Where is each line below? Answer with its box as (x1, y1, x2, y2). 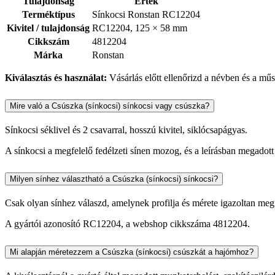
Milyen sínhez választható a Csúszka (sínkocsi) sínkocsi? (10, 174, 218, 184)
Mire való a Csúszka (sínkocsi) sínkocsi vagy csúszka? (10, 101, 209, 110)
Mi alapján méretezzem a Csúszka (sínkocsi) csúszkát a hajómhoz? (10, 247, 254, 257)
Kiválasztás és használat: (5, 72, 107, 83)
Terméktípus (21, 9, 75, 20)
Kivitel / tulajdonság (7, 23, 90, 34)
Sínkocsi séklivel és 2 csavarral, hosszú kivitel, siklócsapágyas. (5, 124, 247, 135)
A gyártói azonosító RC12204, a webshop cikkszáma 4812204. (5, 218, 250, 229)
